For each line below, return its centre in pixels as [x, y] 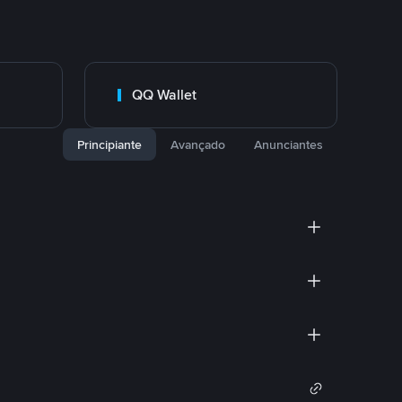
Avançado [198, 144]
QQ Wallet [164, 95]
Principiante [109, 144]
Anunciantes [288, 144]
